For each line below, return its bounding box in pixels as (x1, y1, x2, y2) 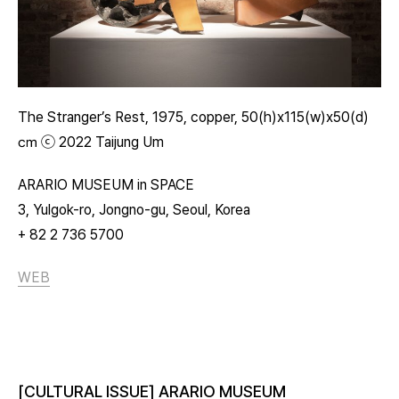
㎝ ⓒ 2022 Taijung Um (18, 133, 164, 151)
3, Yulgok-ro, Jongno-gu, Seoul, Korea (18, 200, 250, 218)
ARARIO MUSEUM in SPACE (18, 175, 194, 193)
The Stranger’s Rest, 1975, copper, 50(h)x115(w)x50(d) (18, 108, 369, 126)
